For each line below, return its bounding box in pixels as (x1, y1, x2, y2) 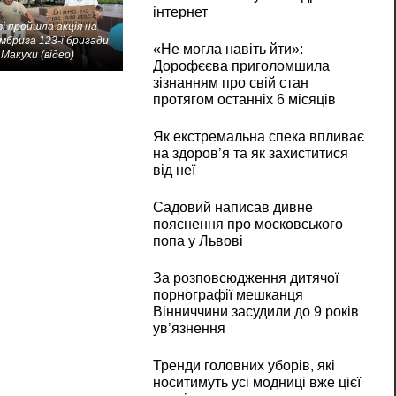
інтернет (152, 4, 208, 20)
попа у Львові (152, 233, 243, 249)
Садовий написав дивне (152, 200, 313, 216)
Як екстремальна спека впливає (152, 129, 364, 145)
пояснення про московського (152, 217, 343, 232)
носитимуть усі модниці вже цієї (152, 375, 361, 391)
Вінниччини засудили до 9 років (152, 304, 359, 320)
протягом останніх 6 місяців (152, 92, 336, 108)
